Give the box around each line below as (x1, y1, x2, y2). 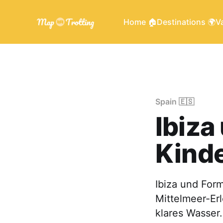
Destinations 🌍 (157, 17, 216, 27)
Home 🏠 (123, 17, 157, 27)
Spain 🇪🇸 (155, 96, 195, 107)
